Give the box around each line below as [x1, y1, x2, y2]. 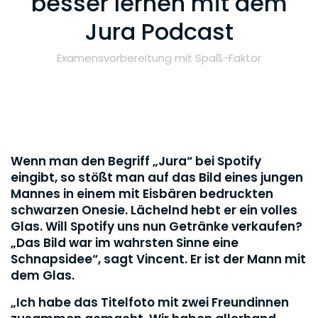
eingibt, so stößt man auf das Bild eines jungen [11, 168, 303, 186]
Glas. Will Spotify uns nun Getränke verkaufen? [11, 217, 302, 235]
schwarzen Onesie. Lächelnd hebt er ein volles [11, 201, 297, 219]
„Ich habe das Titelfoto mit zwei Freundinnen [11, 293, 289, 311]
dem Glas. [11, 266, 75, 284]
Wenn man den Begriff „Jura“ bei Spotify [11, 152, 261, 170]
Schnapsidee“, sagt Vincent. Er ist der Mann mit [11, 250, 306, 268]
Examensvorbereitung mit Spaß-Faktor [57, 50, 261, 65]
